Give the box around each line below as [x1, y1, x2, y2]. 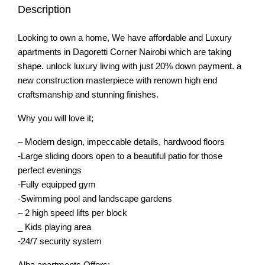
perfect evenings [18, 165, 82, 175]
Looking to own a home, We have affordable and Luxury [18, 33, 232, 43]
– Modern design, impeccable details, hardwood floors [18, 137, 225, 147]
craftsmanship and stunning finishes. [18, 89, 159, 99]
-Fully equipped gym [18, 179, 96, 189]
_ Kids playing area [18, 222, 91, 232]
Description [18, 4, 71, 15]
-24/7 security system [18, 236, 102, 246]
